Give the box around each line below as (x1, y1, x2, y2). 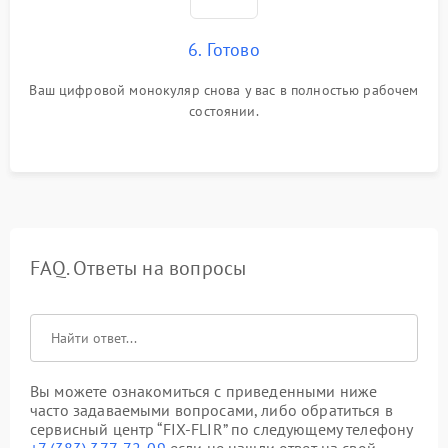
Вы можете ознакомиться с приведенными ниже (30, 381, 378, 401)
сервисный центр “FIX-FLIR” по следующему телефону (30, 419, 413, 439)
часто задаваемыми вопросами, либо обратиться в (30, 400, 393, 420)
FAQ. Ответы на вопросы (30, 255, 247, 281)
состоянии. (189, 102, 259, 120)
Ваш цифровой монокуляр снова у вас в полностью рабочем (29, 81, 419, 99)
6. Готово (188, 38, 260, 61)
